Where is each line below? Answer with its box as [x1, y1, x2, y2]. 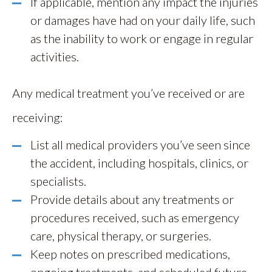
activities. [30, 49, 79, 64]
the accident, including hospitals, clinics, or [30, 155, 248, 170]
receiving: [12, 109, 63, 124]
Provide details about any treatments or [30, 191, 234, 206]
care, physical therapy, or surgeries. [30, 228, 211, 243]
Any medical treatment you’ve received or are [12, 85, 245, 100]
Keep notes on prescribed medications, [30, 246, 230, 261]
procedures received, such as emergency [30, 209, 239, 225]
